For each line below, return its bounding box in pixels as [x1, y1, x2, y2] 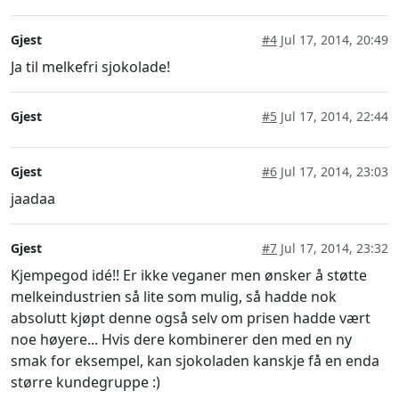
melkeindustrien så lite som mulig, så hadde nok [11, 286, 337, 306]
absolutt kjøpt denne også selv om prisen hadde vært [11, 307, 370, 328]
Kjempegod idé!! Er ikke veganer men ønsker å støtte [11, 265, 367, 285]
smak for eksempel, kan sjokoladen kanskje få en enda [11, 350, 379, 370]
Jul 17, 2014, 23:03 [277, 162, 388, 180]
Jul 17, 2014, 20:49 [277, 30, 388, 48]
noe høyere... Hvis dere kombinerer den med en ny [11, 329, 352, 349]
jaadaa [11, 188, 55, 208]
